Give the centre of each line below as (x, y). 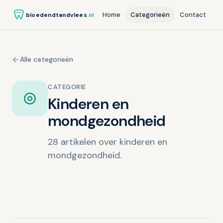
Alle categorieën (47, 59)
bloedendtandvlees (56, 15)
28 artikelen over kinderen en (108, 142)
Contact (193, 15)
